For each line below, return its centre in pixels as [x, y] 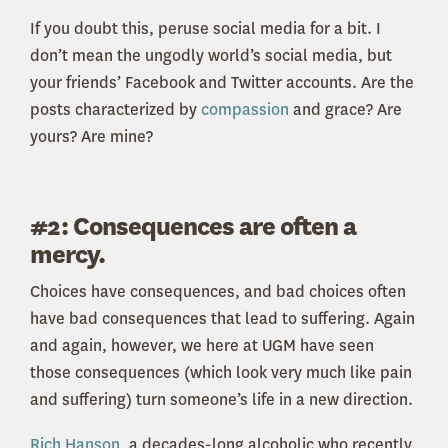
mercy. [67, 254]
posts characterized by [115, 109]
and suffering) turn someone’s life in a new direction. [221, 399]
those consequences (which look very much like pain [221, 372]
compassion [245, 109]
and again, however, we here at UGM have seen [202, 345]
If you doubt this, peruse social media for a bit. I [205, 28]
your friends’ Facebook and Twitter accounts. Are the [222, 82]
